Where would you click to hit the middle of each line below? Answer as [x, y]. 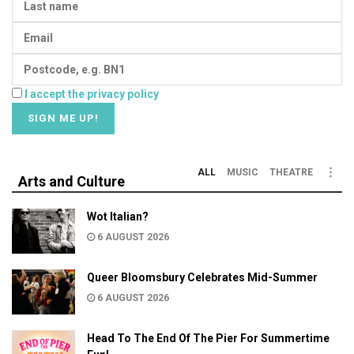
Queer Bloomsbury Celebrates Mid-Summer [202, 277]
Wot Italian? [118, 216]
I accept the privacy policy [92, 94]
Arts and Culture [72, 181]
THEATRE [291, 172]
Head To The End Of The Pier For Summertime [208, 339]
